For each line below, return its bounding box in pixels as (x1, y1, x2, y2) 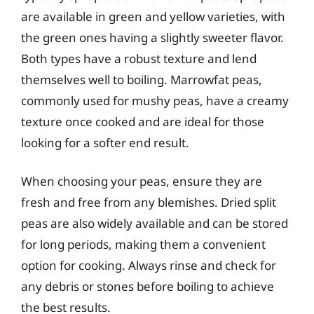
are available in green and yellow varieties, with (21, 8, 285, 25)
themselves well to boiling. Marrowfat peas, (21, 71, 262, 88)
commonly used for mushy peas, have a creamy (21, 92, 289, 109)
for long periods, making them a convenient (21, 236, 266, 252)
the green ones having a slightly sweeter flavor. (21, 29, 284, 46)
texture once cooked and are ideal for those (21, 113, 264, 130)
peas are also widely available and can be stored (21, 215, 288, 231)
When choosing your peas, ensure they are (21, 173, 262, 189)
